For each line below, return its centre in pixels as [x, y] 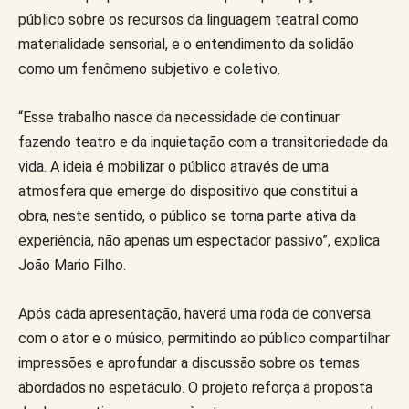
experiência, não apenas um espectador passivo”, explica [199, 240]
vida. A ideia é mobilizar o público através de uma [173, 166]
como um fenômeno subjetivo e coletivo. [149, 68]
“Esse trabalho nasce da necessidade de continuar [179, 117]
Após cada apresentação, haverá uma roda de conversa [194, 313]
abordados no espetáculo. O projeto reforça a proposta [195, 387]
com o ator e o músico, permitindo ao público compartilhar [204, 338]
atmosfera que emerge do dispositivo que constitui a [188, 191]
